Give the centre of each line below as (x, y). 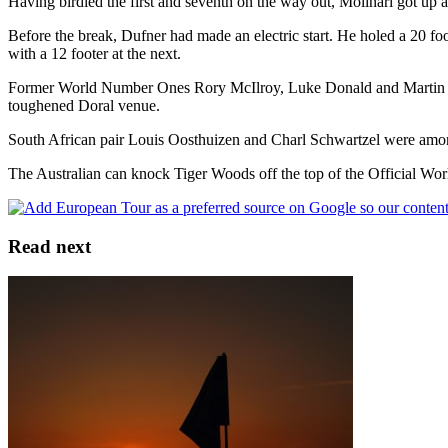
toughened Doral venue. (84, 105)
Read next (49, 246)
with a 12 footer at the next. (94, 53)
